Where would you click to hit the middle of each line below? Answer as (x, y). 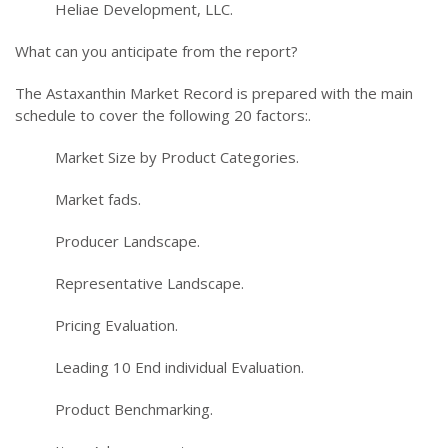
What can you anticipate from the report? (156, 50)
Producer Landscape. (127, 240)
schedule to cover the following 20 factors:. (163, 114)
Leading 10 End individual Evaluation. (179, 366)
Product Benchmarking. (134, 408)
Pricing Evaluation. (116, 324)
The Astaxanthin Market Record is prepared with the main (214, 92)
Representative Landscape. (149, 282)
